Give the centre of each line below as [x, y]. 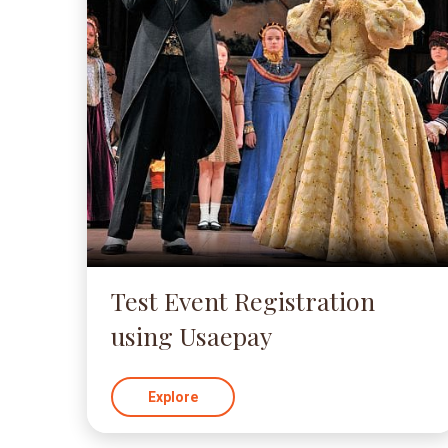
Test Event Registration [243, 300]
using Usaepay [191, 335]
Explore [173, 397]
